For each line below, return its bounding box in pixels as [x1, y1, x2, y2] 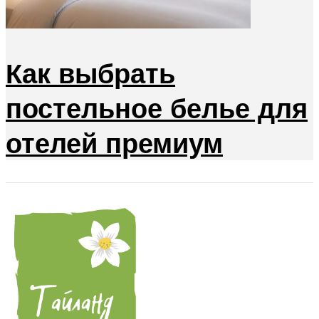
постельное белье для [6, 90, 308, 125]
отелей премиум [6, 125, 223, 160]
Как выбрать [6, 55, 175, 90]
